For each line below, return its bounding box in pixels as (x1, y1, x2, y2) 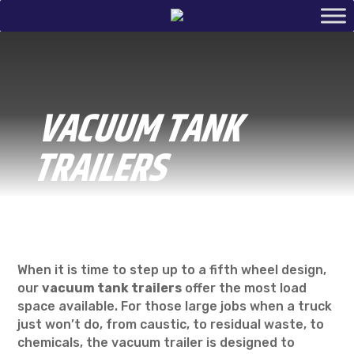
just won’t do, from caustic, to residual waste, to (17, 317, 325, 332)
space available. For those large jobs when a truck (17, 299, 333, 314)
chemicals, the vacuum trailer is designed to (17, 335, 296, 350)
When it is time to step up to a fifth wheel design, (17, 262, 327, 277)
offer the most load (182, 281, 307, 296)
